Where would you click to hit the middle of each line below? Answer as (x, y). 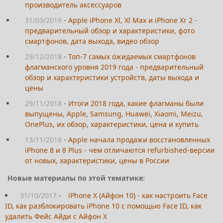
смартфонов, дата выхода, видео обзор (92, 41)
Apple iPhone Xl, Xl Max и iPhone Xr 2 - (133, 20)
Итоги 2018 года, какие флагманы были (136, 104)
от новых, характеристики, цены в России (97, 161)
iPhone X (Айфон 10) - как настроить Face (138, 196)
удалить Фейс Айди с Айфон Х (56, 217)
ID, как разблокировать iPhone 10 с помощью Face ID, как (103, 206)
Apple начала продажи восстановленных (139, 140)
